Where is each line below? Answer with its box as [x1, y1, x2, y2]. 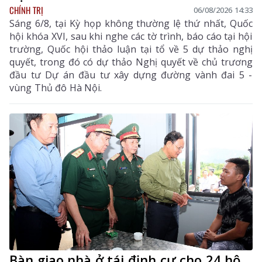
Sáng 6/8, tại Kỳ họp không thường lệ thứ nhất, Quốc [9, 16, 253, 30]
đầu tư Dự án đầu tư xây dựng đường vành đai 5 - [9, 68, 253, 81]
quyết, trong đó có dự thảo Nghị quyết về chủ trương [9, 55, 253, 68]
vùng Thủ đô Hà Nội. [9, 81, 102, 94]
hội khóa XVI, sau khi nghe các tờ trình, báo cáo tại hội [9, 29, 253, 43]
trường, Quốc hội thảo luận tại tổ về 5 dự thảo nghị [9, 42, 253, 56]
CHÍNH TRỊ [9, 3, 43, 16]
